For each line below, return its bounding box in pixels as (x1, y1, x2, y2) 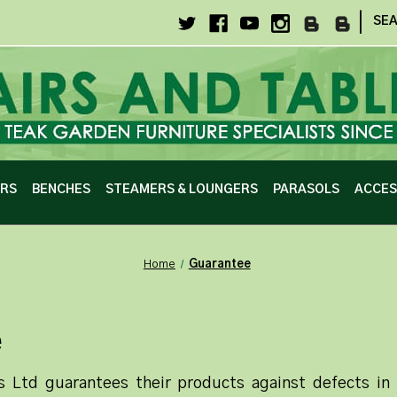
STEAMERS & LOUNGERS (105, 183, 258, 196)
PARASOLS (272, 183, 339, 196)
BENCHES (32, 183, 91, 196)
